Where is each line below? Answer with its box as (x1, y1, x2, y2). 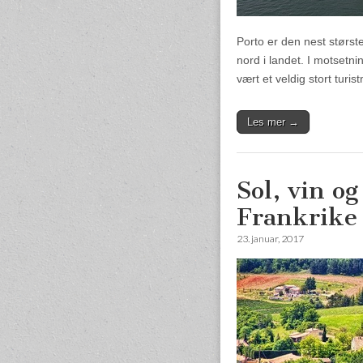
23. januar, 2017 (237, 233, 304, 246)
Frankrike (237, 203, 357, 233)
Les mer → (247, 116, 299, 129)
